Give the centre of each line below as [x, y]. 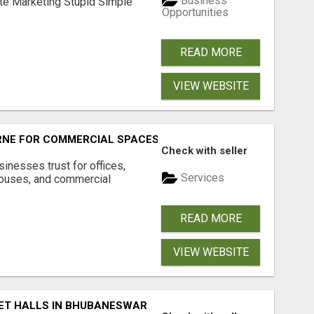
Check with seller [205, 150]
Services [202, 178]
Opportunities [196, 12]
